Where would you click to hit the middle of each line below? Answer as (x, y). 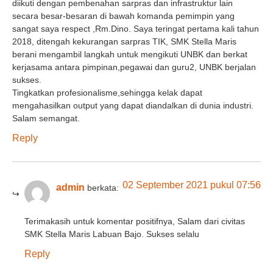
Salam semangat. (46, 118)
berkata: (103, 188)
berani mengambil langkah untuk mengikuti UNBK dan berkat (130, 54)
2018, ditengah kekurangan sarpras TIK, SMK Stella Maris (124, 41)
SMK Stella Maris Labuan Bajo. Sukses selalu (112, 234)
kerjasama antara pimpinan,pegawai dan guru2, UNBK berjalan (134, 67)
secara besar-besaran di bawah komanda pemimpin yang (123, 16)
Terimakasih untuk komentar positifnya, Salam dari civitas (135, 221)
